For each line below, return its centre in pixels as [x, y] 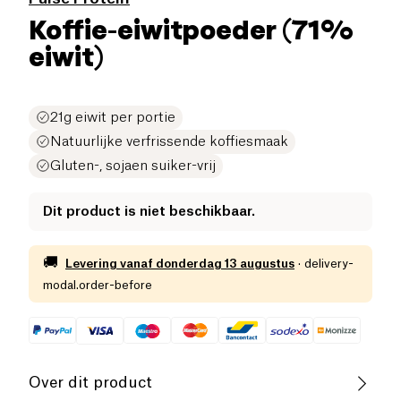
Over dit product [90, 383]
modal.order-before [98, 285]
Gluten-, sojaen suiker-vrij [133, 166]
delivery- [329, 263]
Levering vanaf [109, 263]
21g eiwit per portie [113, 117]
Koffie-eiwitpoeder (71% [191, 29]
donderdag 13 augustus [225, 263]
